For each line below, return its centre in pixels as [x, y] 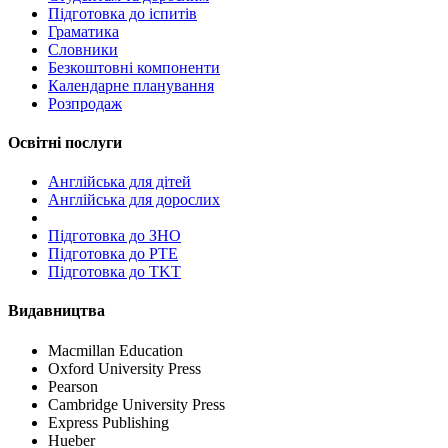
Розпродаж [85, 103]
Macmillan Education [115, 350]
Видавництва [56, 311]
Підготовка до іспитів [122, 13]
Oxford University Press [124, 368]
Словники [83, 49]
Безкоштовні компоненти [134, 67]
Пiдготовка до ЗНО [114, 236]
